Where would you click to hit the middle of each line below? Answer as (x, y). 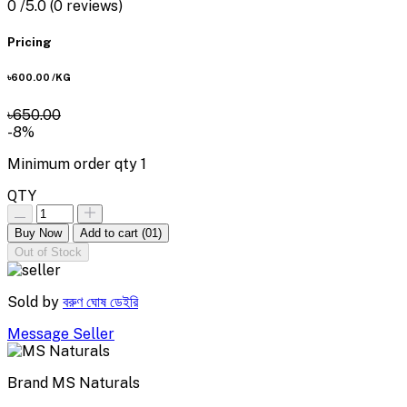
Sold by (33, 302)
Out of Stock (48, 252)
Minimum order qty (74, 164)
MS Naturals (96, 382)
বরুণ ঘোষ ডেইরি (100, 302)
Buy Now (38, 233)
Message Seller (61, 333)
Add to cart (111, 233)
